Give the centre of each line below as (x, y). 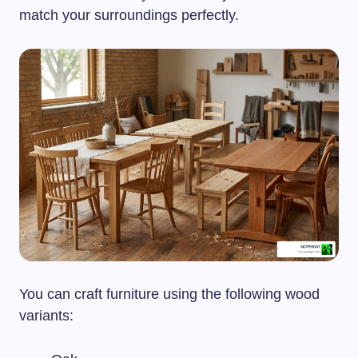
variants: (46, 316)
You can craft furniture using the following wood (169, 294)
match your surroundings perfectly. (129, 15)
